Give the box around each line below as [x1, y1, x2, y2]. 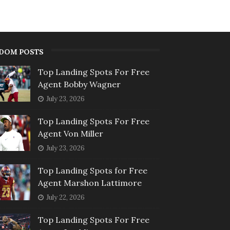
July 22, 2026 [46, 193, 85, 202]
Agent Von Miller [37, 128, 103, 139]
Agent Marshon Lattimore [37, 178, 142, 188]
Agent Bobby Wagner [37, 79, 121, 90]
